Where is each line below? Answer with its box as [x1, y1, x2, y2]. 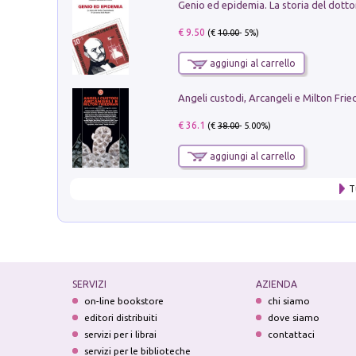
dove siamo [267, 311, 319, 323]
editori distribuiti [84, 311, 158, 323]
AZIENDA [255, 278, 297, 289]
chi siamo [267, 295, 310, 306]
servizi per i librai [84, 328, 157, 339]
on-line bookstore [84, 295, 164, 306]
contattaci [267, 328, 315, 339]
